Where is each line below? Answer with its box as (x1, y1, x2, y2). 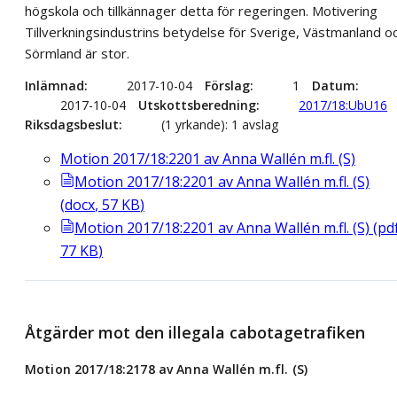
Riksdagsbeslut (25, 116, 119, 134)
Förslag (205, 77, 250, 95)
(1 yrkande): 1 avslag (161, 116, 278, 134)
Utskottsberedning (138, 97, 256, 114)
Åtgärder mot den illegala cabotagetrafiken (25, 322, 365, 344)
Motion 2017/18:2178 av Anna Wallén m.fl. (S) (25, 360, 308, 378)
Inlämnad (25, 77, 84, 95)
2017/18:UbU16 (299, 97, 387, 114)
